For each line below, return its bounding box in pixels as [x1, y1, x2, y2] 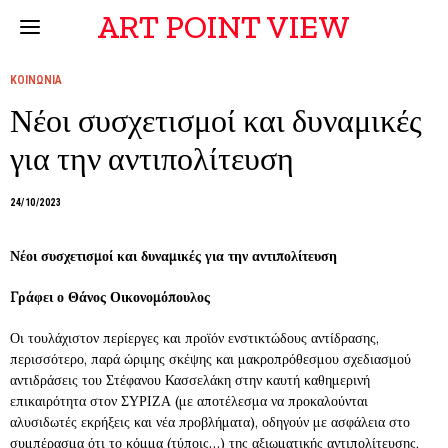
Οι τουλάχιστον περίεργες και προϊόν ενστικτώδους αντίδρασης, [10, 329, 379, 347]
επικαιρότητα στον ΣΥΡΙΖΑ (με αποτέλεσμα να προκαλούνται [10, 392, 368, 410]
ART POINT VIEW [97, 8, 351, 46]
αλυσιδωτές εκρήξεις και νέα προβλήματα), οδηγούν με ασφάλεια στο [10, 413, 410, 431]
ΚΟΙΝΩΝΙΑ [10, 73, 62, 87]
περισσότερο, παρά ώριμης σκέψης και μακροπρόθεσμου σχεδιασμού [10, 350, 411, 368]
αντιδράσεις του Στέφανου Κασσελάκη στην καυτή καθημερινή [10, 371, 370, 389]
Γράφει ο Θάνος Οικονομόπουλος [10, 288, 210, 306]
